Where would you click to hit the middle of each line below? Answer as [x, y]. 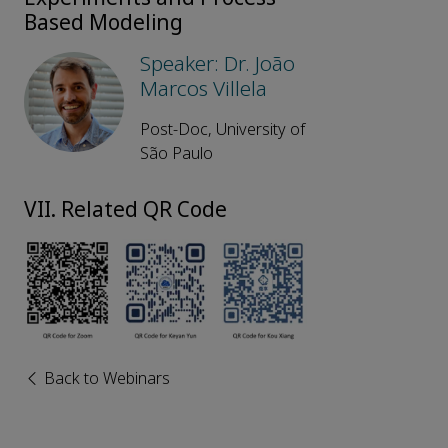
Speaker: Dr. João [217, 64]
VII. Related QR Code [125, 210]
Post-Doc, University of [222, 130]
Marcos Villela [203, 89]
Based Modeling [103, 23]
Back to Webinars [105, 378]
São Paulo [176, 154]
